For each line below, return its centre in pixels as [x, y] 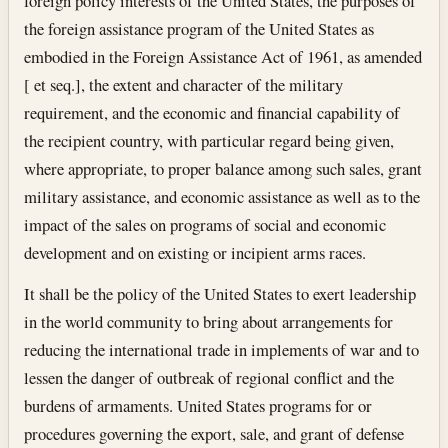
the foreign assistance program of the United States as [199, 28]
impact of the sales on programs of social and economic [205, 224]
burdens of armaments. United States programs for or [198, 406]
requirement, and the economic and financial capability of [212, 112]
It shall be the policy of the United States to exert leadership [220, 294]
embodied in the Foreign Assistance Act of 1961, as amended [223, 56]
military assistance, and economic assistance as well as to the [222, 196]
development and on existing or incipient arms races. [195, 252]
